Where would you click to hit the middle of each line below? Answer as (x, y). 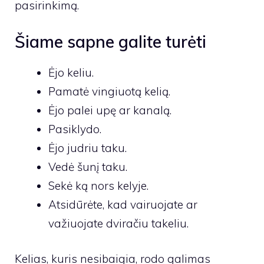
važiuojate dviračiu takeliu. (118, 223)
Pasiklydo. (75, 129)
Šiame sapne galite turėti (110, 41)
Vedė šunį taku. (88, 166)
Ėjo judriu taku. (88, 148)
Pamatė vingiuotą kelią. (109, 91)
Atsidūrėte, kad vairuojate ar (123, 204)
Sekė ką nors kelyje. (98, 185)
